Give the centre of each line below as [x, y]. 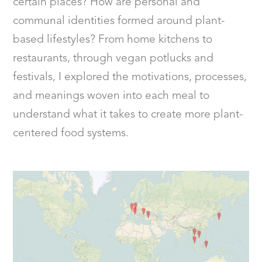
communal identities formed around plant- [119, 21]
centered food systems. [71, 134]
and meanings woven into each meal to [111, 96]
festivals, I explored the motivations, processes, [130, 77]
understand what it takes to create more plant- [128, 115]
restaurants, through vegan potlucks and [113, 59]
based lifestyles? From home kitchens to [113, 40]
